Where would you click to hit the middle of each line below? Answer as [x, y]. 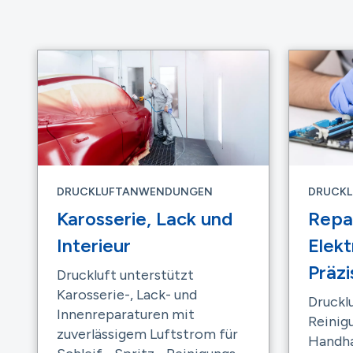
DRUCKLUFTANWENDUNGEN [135, 192]
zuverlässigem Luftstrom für [147, 334]
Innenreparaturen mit [126, 315]
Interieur [94, 246]
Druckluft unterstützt [125, 275]
